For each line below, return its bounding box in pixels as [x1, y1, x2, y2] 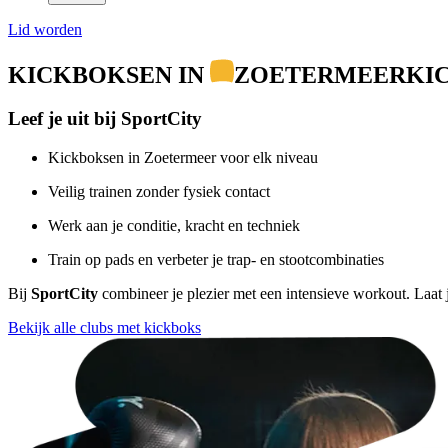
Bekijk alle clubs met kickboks [8, 319, 201, 337]
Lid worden [8, 20, 82, 38]
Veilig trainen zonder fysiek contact [48, 183, 270, 201]
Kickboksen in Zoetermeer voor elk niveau [48, 149, 318, 167]
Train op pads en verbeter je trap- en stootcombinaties [48, 251, 384, 269]
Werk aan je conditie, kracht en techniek [48, 217, 300, 235]
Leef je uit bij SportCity [8, 108, 202, 130]
